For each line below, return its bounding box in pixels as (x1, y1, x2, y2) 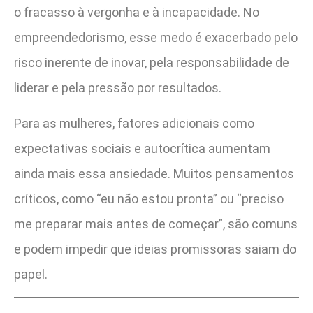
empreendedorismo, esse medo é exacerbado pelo (14, 30, 298, 45)
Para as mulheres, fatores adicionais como (14, 115, 254, 131)
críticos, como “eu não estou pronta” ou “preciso (14, 191, 284, 206)
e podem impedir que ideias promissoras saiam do (14, 241, 296, 256)
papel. (14, 266, 48, 282)
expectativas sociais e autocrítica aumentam (14, 140, 270, 156)
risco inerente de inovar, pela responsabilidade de (14, 55, 289, 71)
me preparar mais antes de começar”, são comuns (14, 216, 298, 231)
